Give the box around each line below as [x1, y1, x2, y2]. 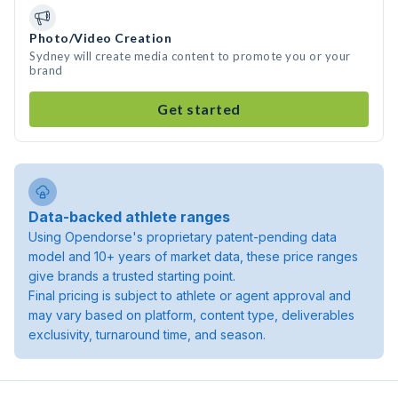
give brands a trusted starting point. [28, 268, 235, 283]
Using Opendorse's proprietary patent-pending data [28, 229, 337, 244]
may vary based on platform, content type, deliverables [28, 307, 354, 322]
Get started [157, 100, 241, 117]
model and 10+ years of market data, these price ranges [28, 249, 358, 264]
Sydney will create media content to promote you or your [29, 49, 351, 63]
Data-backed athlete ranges [28, 208, 230, 226]
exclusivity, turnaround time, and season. [28, 327, 266, 342]
